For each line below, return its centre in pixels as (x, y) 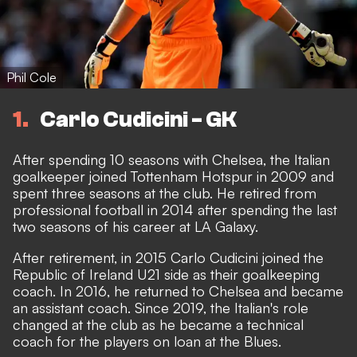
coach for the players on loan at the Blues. (147, 341)
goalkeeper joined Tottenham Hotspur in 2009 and (173, 177)
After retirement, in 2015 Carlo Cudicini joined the (168, 258)
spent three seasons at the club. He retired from (165, 193)
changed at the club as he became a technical (158, 325)
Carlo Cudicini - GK (138, 120)
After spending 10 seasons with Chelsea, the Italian (171, 160)
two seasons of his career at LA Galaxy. (135, 227)
